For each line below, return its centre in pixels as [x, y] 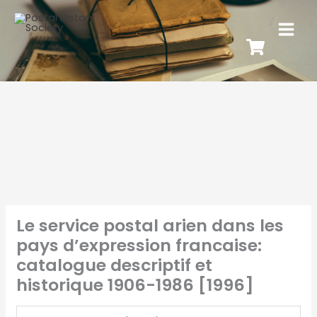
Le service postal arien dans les [150, 225]
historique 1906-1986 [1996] [135, 284]
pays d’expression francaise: [139, 245]
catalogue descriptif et [114, 265]
